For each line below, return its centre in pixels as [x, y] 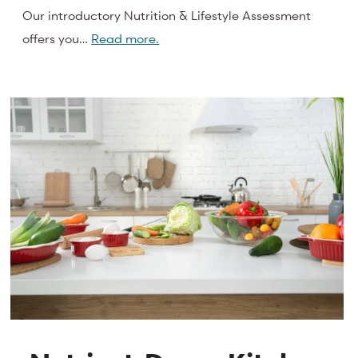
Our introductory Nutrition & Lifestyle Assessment [167, 15]
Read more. [125, 38]
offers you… [57, 38]
